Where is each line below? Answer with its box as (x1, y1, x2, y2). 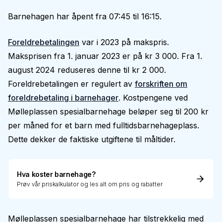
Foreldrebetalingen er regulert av (8, 79, 135, 89)
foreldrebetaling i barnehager (8, 93, 118, 103)
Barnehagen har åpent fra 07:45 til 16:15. (8, 11, 162, 21)
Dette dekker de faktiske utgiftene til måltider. (8, 134, 175, 144)
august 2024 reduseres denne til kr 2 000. (8, 65, 166, 75)
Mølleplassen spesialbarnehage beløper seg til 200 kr (8, 107, 209, 116)
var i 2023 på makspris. (79, 37, 169, 47)
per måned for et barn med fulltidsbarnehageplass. (8, 120, 199, 130)
